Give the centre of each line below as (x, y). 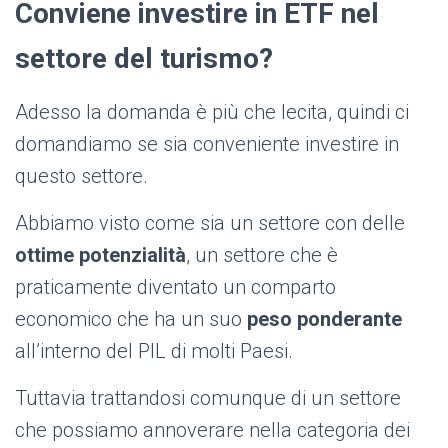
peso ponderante (324, 319)
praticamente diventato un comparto (175, 287)
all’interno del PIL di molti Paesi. (154, 351)
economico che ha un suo (131, 319)
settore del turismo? (144, 59)
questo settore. (81, 176)
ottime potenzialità (100, 255)
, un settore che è (262, 255)
